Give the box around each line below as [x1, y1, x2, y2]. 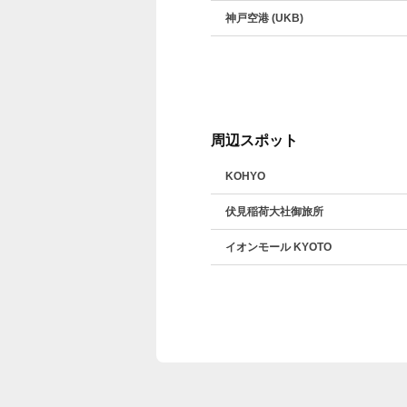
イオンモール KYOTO [225, 241, 332, 253]
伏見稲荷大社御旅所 [225, 205, 323, 218]
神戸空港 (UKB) [225, 12, 303, 25]
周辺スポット [211, 133, 298, 148]
